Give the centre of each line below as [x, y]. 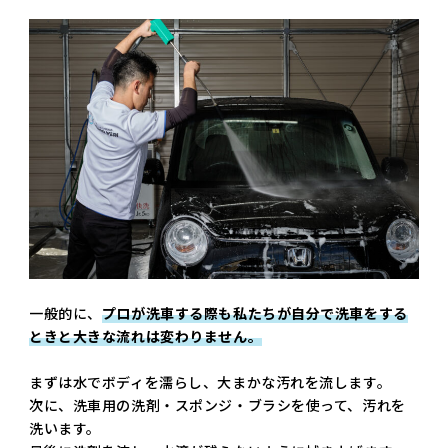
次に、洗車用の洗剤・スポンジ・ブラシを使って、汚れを [217, 405]
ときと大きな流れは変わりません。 [146, 336]
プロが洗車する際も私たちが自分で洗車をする [254, 313]
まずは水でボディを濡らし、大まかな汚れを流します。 [210, 382]
